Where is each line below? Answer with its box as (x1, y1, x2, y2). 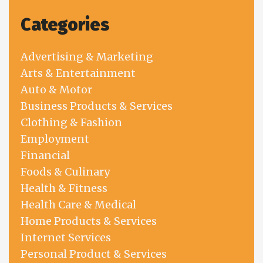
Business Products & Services (21, 99, 173, 113)
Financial (21, 149, 70, 163)
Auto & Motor (21, 83, 92, 97)
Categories (21, 14, 110, 36)
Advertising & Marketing (21, 50, 153, 64)
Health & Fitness (21, 181, 107, 195)
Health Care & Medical (21, 198, 136, 212)
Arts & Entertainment (21, 66, 136, 80)
